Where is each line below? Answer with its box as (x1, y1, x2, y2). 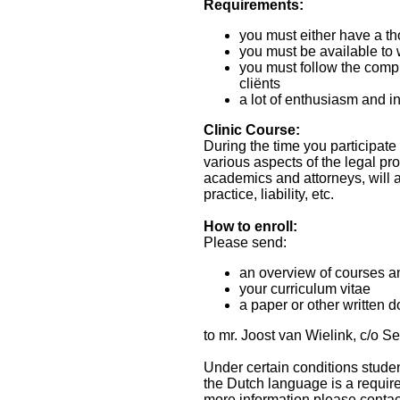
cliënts (239, 76, 280, 92)
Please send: (204, 235, 287, 251)
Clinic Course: (204, 122, 300, 138)
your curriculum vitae (239, 281, 371, 297)
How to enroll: (204, 219, 297, 235)
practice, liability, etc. (204, 187, 334, 203)
